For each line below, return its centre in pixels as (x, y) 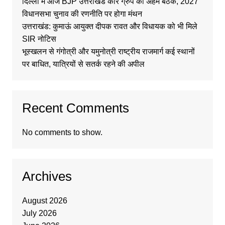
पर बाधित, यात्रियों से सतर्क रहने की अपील (83, 64)
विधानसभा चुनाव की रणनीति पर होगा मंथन (82, 14)
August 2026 (44, 201)
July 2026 (39, 213)
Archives (47, 177)
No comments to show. (62, 133)
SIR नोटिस (39, 39)
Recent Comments (75, 108)
